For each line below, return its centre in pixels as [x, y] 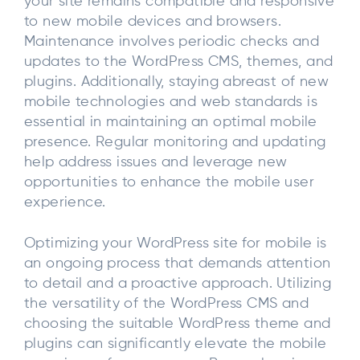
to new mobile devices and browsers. [153, 21]
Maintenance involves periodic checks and [172, 41]
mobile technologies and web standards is [171, 102]
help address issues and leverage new [156, 162]
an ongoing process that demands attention [178, 264]
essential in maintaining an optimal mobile [171, 122]
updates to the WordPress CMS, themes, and [179, 61]
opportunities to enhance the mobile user [169, 182]
